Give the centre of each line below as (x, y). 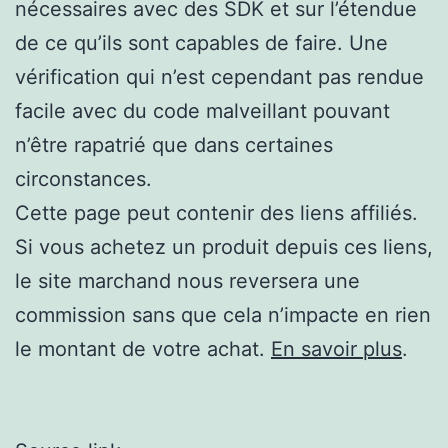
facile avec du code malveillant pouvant (202, 111)
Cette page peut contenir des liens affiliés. (216, 213)
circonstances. (83, 179)
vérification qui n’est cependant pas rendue (219, 77)
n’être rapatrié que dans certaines (174, 145)
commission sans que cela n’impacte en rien (223, 315)
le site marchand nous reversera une (187, 281)
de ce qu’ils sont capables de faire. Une (201, 43)
